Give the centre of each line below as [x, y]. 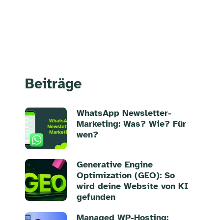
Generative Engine [114, 164]
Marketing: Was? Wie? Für [131, 124]
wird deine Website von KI [132, 186]
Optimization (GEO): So [125, 175]
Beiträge [53, 83]
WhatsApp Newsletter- [124, 113]
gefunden [96, 197]
